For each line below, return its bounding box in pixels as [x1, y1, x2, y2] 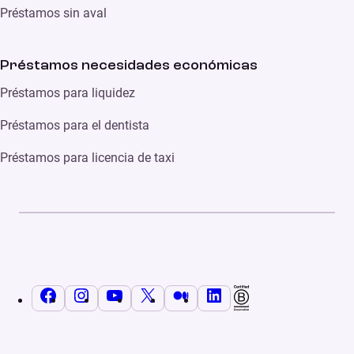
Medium [190, 287, 235, 303]
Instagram [90, 287, 147, 303]
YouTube [123, 287, 172, 303]
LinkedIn [223, 287, 270, 303]
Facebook [57, 287, 111, 303]
